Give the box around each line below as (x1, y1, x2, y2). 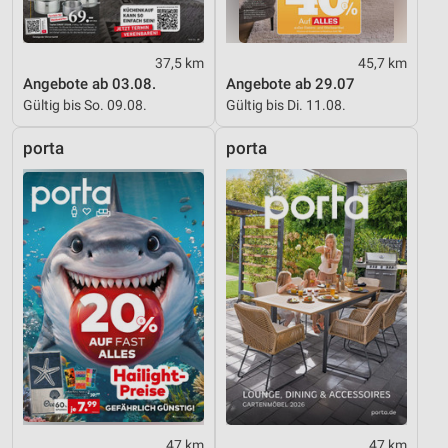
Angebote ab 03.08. (23, 75, 156, 93)
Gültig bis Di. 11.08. (226, 97, 346, 113)
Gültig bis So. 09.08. (23, 97, 147, 113)
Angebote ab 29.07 (226, 75, 355, 93)
